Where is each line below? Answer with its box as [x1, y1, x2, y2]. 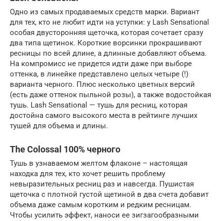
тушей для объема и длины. [10, 121, 108, 130]
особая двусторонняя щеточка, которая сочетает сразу [10, 28, 203, 37]
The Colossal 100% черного [10, 144, 120, 154]
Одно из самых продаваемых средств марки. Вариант [10, 7, 199, 16]
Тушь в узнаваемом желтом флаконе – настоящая [10, 159, 187, 168]
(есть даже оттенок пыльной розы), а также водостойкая [10, 90, 211, 99]
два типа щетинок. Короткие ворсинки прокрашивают [10, 38, 202, 47]
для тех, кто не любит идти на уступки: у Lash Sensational [10, 18, 209, 27]
